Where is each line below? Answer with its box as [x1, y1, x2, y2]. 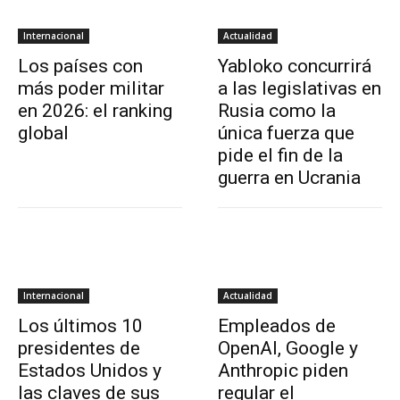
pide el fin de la [218, 144, 343, 166]
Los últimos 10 [18, 314, 143, 337]
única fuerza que [218, 121, 354, 144]
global [18, 121, 69, 144]
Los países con [18, 54, 143, 77]
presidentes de [18, 337, 140, 359]
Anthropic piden [218, 359, 348, 381]
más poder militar [18, 77, 164, 99]
